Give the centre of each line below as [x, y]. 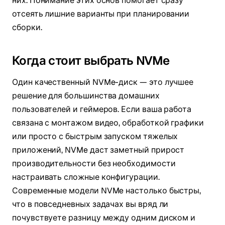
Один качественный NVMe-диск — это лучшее [103, 82]
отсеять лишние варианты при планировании [101, 14]
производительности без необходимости [94, 164]
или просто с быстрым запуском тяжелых [95, 137]
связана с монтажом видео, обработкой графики [108, 123]
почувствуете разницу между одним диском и [104, 218]
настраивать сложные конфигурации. [86, 177]
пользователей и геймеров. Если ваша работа [102, 109]
